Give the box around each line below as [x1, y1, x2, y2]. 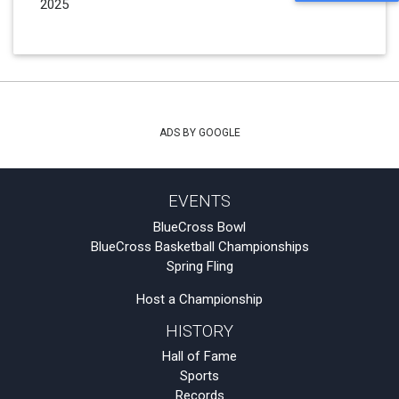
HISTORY [166, 321, 233, 341]
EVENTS [168, 191, 231, 211]
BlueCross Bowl [153, 218, 246, 235]
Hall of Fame [162, 348, 237, 364]
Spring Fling [166, 257, 233, 274]
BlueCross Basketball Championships [90, 238, 309, 255]
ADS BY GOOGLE [159, 126, 240, 139]
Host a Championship [136, 290, 263, 307]
